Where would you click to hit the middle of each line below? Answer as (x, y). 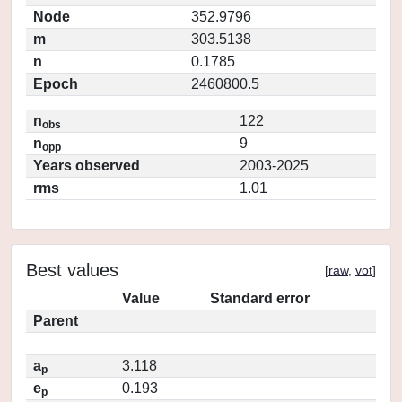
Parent (56, 321)
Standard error (260, 298)
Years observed (87, 166)
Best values (72, 270)
